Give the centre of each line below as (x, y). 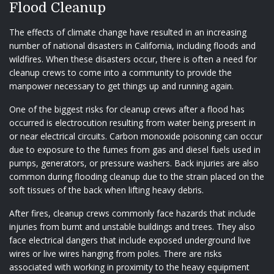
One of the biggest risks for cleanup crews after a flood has (127, 109)
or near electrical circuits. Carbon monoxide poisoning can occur (136, 136)
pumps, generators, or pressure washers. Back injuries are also (134, 163)
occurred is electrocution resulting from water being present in (132, 122)
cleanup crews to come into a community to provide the (120, 72)
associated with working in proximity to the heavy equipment (129, 267)
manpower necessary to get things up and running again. (123, 86)
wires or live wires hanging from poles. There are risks (116, 253)
